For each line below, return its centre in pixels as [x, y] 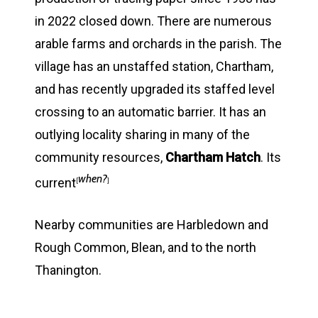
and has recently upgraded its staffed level [155, 89]
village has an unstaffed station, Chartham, [154, 66]
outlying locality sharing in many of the [142, 134]
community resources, [100, 157]
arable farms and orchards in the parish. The [158, 43]
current [55, 182]
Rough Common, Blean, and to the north [146, 247]
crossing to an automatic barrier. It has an [150, 111]
